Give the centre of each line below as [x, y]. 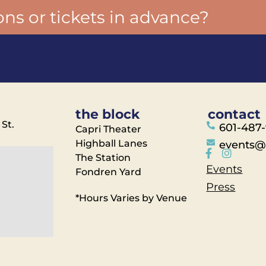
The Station [103, 158]
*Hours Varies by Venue [132, 198]
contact [235, 114]
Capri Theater [109, 129]
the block [108, 114]
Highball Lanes [112, 143]
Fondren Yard [109, 172]
